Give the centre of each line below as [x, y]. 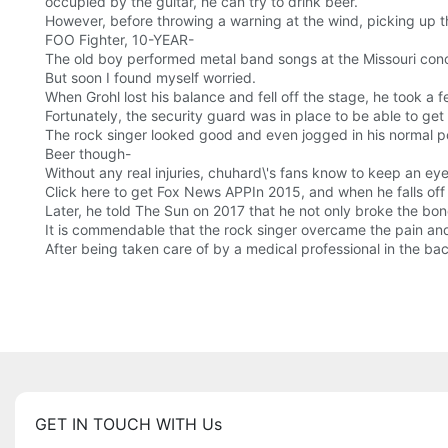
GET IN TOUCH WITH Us [128, 424]
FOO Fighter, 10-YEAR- [119, 40]
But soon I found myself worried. [150, 78]
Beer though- [88, 154]
